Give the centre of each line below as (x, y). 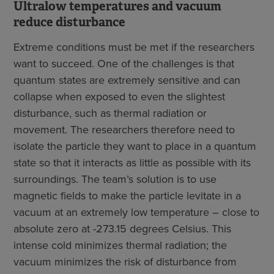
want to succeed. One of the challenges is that (124, 63)
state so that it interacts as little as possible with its (132, 162)
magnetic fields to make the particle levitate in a (127, 195)
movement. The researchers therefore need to (124, 129)
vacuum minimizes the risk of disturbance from (125, 261)
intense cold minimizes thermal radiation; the (120, 245)
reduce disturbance (69, 22)
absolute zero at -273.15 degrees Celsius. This (122, 228)
